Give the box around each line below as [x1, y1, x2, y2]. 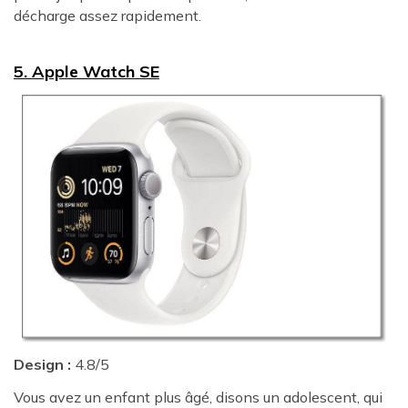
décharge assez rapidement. [14, 5, 201, 25]
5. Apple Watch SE [14, 61, 159, 83]
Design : [14, 355, 71, 374]
